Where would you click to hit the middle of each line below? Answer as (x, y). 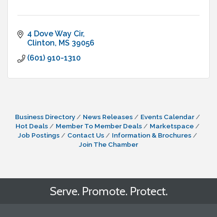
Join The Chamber (108, 144)
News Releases (108, 117)
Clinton (41, 43)
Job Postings (39, 135)
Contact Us (86, 135)
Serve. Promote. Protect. (108, 191)
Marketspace (172, 126)
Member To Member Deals (99, 126)
